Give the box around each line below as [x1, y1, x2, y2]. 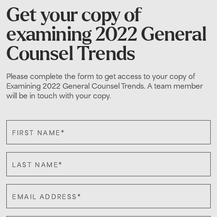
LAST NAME [12, 161, 62, 169]
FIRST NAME [12, 129, 63, 137]
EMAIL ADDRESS [12, 193, 80, 201]
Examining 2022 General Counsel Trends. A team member [6, 82, 203, 90]
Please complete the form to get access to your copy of [6, 72, 196, 80]
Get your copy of [6, 6, 142, 25]
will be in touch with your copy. [6, 92, 111, 100]
